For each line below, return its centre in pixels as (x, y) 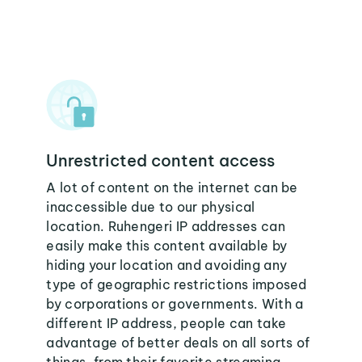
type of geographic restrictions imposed (177, 284)
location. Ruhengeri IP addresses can (166, 226)
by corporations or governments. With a (175, 304)
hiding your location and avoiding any (167, 265)
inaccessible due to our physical (151, 207)
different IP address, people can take (166, 323)
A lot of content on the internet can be (172, 187)
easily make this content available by (167, 246)
